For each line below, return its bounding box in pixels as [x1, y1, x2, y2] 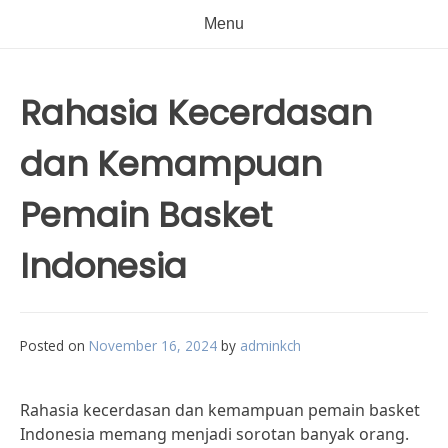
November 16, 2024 [89, 336, 217, 355]
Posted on [20, 336, 89, 355]
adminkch [240, 336, 301, 355]
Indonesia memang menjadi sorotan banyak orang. [20, 423, 409, 445]
